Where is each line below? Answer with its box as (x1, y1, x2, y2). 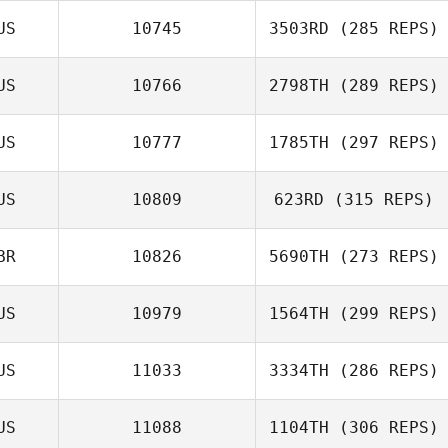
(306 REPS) (329, 418, 439, 437)
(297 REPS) (329, 133, 439, 152)
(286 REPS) (329, 361, 439, 380)
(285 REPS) (329, 19, 439, 38)
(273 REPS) (329, 247, 439, 266)
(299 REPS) (329, 304, 439, 323)
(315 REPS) (324, 190, 434, 209)
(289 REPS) (329, 76, 439, 95)
